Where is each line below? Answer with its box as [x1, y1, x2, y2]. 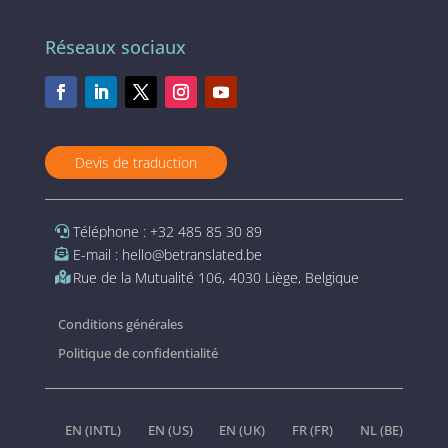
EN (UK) [219, 421, 266, 440]
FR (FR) [292, 421, 334, 440]
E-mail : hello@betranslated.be [72, 244, 262, 264]
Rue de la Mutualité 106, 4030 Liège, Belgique [72, 267, 359, 287]
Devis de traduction [74, 152, 197, 172]
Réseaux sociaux [44, 34, 186, 59]
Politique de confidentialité [57, 344, 218, 363]
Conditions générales [57, 314, 183, 333]
